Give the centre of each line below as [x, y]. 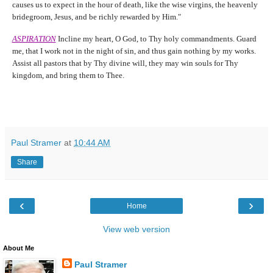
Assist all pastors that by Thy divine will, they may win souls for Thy [125, 63]
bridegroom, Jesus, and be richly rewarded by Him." [96, 17]
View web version [136, 229]
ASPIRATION [34, 39]
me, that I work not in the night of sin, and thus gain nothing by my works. [134, 51]
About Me [19, 248]
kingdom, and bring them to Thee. [68, 76]
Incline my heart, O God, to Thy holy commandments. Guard [157, 39]
